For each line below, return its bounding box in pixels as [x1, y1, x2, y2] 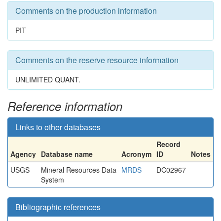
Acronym [121, 149, 151, 159]
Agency [10, 149, 36, 159]
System [41, 175, 64, 184]
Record [156, 139, 181, 149]
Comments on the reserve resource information [15, 54, 179, 66]
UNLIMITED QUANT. [15, 74, 80, 84]
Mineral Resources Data [41, 165, 116, 175]
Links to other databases [15, 121, 101, 133]
